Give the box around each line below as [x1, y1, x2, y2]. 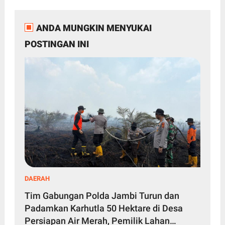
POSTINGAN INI [24, 39, 89, 50]
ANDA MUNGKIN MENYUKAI [36, 23, 152, 34]
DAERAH [24, 174, 50, 182]
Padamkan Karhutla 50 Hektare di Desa [24, 202, 183, 213]
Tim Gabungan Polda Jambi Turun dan [24, 190, 179, 201]
